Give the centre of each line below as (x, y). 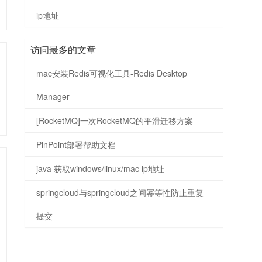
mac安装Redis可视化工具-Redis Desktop (112, 73)
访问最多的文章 (63, 49)
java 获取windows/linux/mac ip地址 (101, 168)
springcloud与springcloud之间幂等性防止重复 (120, 192)
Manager (53, 96)
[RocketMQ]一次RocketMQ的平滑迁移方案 (115, 120)
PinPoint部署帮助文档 (76, 144)
